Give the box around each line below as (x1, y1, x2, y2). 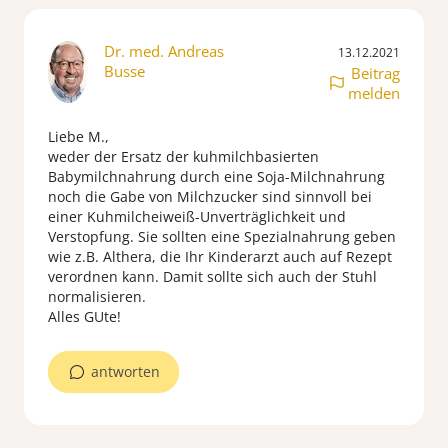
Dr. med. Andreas (104, 41, 224, 62)
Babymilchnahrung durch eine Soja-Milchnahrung (48, 167, 385, 187)
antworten (91, 362, 160, 382)
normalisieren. (48, 287, 146, 307)
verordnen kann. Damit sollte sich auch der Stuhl (48, 267, 377, 287)
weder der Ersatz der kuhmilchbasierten (48, 147, 319, 167)
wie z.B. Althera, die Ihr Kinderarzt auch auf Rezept (48, 247, 392, 267)
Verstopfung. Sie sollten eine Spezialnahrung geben (48, 227, 396, 247)
